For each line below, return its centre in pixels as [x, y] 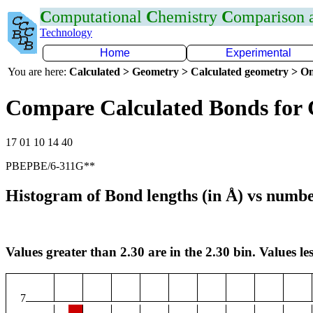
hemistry [190, 17]
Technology [66, 32]
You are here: [38, 72]
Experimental [259, 53]
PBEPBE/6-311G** [50, 166]
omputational [99, 17]
